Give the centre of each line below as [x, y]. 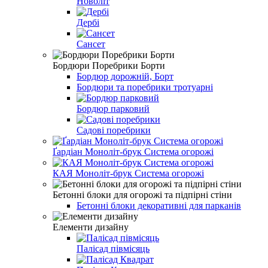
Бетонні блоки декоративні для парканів [159, 205]
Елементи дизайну [91, 227]
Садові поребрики [114, 130]
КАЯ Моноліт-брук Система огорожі [128, 173]
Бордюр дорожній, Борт [125, 76]
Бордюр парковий [113, 108]
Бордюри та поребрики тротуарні [145, 87]
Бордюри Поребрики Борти [109, 65]
